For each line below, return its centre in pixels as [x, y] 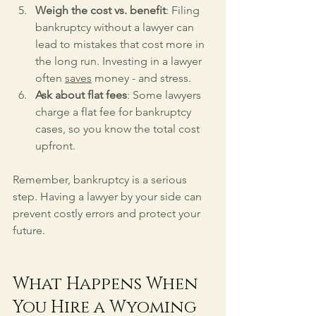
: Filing [184, 10]
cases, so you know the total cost [119, 128]
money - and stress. [141, 78]
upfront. [55, 145]
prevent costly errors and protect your [108, 213]
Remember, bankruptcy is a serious [101, 179]
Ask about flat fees [81, 95]
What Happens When [108, 284]
